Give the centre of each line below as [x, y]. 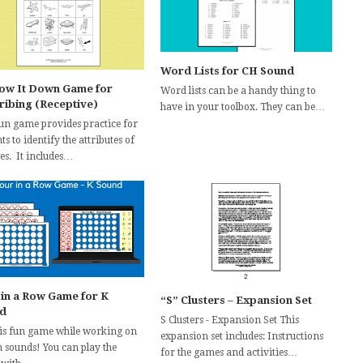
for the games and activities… [229, 353]
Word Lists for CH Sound [228, 70]
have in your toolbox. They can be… [243, 107]
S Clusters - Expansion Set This [230, 320]
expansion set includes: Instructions [242, 337]
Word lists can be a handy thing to [239, 90]
